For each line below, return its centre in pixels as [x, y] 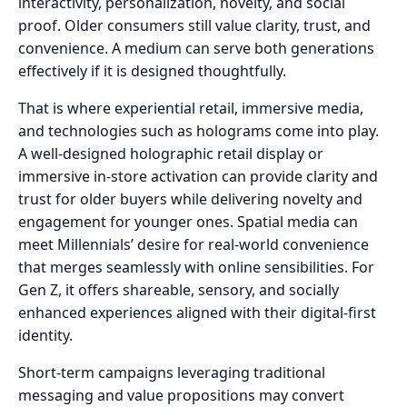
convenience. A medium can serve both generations [196, 48]
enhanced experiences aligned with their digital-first [197, 312]
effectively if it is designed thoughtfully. [152, 70]
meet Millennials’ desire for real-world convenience [194, 244]
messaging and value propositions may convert [181, 395]
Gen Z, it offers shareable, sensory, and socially [179, 289]
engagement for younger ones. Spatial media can [188, 221]
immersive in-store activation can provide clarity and [198, 176]
